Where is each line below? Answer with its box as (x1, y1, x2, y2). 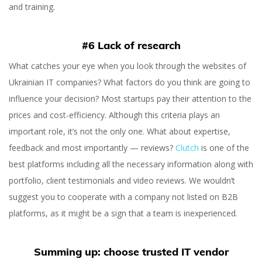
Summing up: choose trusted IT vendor (33, 245, 229, 258)
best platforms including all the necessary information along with (9, 158, 253, 170)
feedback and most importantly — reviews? (9, 142, 175, 153)
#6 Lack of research (81, 39, 181, 52)
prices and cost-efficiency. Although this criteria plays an (9, 109, 220, 120)
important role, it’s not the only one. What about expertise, (9, 126, 230, 137)
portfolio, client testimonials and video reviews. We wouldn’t (9, 175, 235, 186)
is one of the (199, 142, 249, 153)
